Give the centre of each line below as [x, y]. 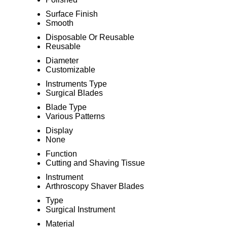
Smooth [59, 23]
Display [59, 130]
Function [61, 154]
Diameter [62, 61]
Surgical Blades [74, 93]
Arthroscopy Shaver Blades [94, 186]
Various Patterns [75, 116]
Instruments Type [76, 84]
